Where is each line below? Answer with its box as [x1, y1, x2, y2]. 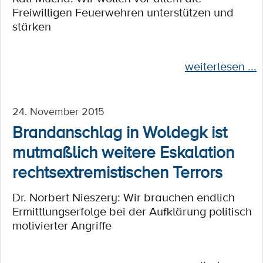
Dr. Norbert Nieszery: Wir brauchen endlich [12, 189, 235, 205]
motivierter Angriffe [12, 217, 112, 234]
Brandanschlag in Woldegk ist [12, 120, 227, 143]
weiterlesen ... [185, 58, 257, 75]
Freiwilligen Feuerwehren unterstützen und [12, 4, 234, 21]
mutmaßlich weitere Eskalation [12, 140, 234, 163]
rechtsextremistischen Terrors [12, 160, 222, 183]
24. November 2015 [12, 104, 104, 118]
